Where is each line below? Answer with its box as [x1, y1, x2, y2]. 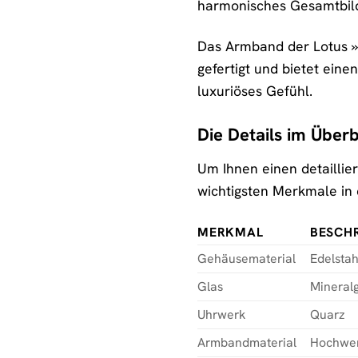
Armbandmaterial [197, 333, 296, 351]
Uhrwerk [197, 305, 245, 323]
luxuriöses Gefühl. [197, 81, 312, 100]
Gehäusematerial [197, 249, 296, 267]
